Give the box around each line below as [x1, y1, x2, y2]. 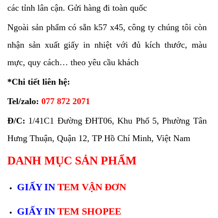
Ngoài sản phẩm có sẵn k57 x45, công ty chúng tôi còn [7, 22, 207, 32]
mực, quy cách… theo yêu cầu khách [7, 57, 139, 67]
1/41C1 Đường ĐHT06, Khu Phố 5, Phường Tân [28, 116, 207, 126]
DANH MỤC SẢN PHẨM [7, 154, 137, 167]
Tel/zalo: [7, 96, 39, 106]
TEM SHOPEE [57, 206, 121, 217]
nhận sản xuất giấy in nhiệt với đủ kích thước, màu [7, 40, 207, 50]
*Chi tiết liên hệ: [7, 77, 70, 87]
